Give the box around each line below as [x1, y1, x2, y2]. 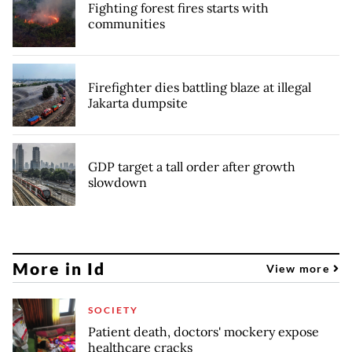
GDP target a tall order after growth [88, 159, 295, 175]
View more [266, 261, 333, 275]
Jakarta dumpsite [88, 95, 188, 112]
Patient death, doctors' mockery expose [88, 324, 319, 340]
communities [88, 16, 165, 32]
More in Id [13, 258, 105, 278]
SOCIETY [88, 304, 138, 317]
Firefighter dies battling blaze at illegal [88, 79, 311, 96]
